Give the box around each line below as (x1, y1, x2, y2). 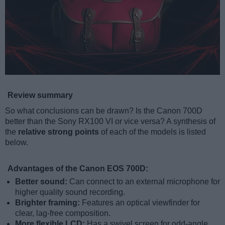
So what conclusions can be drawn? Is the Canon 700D (5, 106, 202, 116)
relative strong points (18, 128, 99, 137)
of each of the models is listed (99, 128, 206, 137)
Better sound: (15, 177, 69, 186)
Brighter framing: (15, 198, 82, 207)
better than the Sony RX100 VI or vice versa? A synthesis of (5, 117, 215, 126)
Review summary (8, 91, 73, 100)
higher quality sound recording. (15, 188, 125, 197)
